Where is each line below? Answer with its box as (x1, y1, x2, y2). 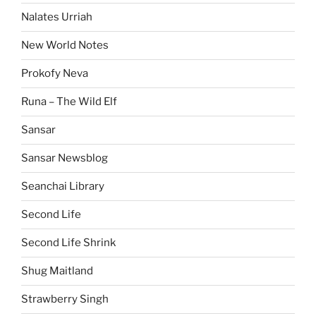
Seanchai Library (21, 180, 104, 193)
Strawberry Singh (21, 293, 109, 306)
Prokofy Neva (21, 67, 88, 80)
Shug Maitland (21, 265, 93, 278)
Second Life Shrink (21, 236, 116, 250)
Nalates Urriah (21, 11, 92, 24)
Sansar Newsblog (21, 152, 108, 165)
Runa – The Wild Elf (21, 95, 117, 109)
